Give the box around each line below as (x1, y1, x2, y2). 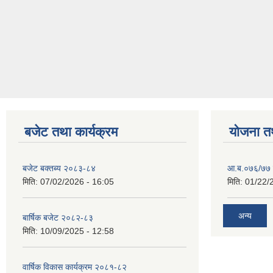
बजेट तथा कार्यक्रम (24, 124, 118, 140)
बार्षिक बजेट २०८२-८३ (23, 212, 93, 222)
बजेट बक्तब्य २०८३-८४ (23, 163, 96, 173)
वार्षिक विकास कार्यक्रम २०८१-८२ (23, 261, 127, 272)
